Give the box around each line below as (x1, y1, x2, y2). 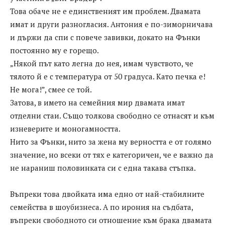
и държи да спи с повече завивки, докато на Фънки (10, 32, 200, 43)
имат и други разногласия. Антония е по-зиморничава (10, 19, 213, 30)
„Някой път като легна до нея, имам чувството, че (10, 58, 193, 69)
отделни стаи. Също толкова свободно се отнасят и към (10, 110, 214, 121)
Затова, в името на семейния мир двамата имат (10, 97, 185, 108)
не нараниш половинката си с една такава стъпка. (10, 163, 196, 173)
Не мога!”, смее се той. (10, 84, 92, 95)
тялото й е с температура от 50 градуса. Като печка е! (10, 71, 205, 82)
